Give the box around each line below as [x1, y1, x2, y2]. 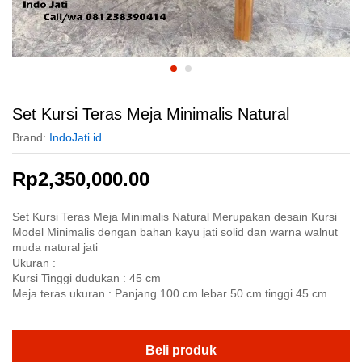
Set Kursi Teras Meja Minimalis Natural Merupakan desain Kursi [12, 210, 337, 223]
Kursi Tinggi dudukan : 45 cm [12, 271, 161, 284]
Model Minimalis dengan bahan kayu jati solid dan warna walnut [12, 225, 338, 238]
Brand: [12, 131, 49, 144]
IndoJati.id [49, 131, 102, 144]
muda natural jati [12, 241, 98, 254]
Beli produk [145, 343, 217, 357]
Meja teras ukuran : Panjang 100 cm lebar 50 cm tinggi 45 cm [12, 287, 327, 300]
